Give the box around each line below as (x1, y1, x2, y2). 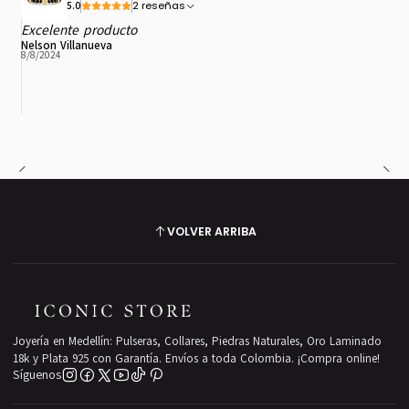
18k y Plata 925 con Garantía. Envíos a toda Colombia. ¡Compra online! (13, 350, 381, 366)
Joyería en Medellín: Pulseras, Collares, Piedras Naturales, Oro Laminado (13, 332, 383, 349)
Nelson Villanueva (20, 37, 112, 53)
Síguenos (13, 366, 62, 384)
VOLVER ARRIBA (166, 223, 257, 239)
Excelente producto (20, 20, 137, 39)
